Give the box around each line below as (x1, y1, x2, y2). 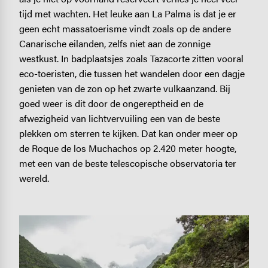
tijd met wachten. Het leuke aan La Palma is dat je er (19, 7, 236, 21)
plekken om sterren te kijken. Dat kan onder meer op (19, 126, 237, 141)
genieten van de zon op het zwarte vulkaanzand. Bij (19, 81, 230, 96)
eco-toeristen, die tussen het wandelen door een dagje (19, 66, 245, 81)
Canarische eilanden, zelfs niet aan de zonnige (19, 36, 211, 51)
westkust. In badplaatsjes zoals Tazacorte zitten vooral (19, 51, 243, 66)
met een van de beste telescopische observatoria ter (19, 156, 236, 170)
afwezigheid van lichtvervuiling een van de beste (19, 111, 220, 126)
